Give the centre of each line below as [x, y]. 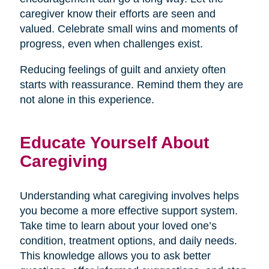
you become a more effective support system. [128, 210]
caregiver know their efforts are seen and [117, 14]
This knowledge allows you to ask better [115, 255]
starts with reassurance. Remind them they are [131, 84]
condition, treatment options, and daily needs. [128, 240]
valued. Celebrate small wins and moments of [128, 29]
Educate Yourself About [114, 142]
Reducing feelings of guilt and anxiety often [122, 69]
